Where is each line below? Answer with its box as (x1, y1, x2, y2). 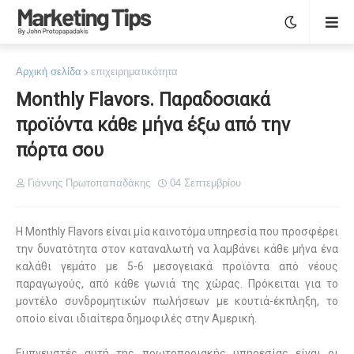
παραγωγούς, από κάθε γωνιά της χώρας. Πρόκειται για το (16, 277, 338, 290)
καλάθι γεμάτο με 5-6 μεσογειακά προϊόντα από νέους (16, 260, 338, 273)
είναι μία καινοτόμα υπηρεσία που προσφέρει (106, 225, 338, 238)
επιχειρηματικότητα (91, 66, 178, 77)
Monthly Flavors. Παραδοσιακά (16, 89, 270, 111)
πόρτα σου (16, 140, 104, 161)
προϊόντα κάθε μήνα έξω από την (16, 115, 290, 136)
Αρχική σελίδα (16, 66, 81, 77)
